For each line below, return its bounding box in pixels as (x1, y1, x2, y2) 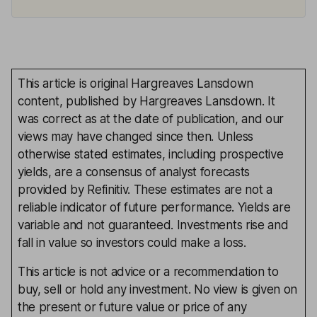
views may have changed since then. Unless (18, 129, 253, 144)
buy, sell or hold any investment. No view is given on (18, 282, 298, 296)
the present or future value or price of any (18, 300, 247, 314)
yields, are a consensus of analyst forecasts (18, 165, 250, 179)
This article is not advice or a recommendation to (18, 265, 279, 279)
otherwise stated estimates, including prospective (18, 147, 284, 161)
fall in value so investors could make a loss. (18, 236, 246, 250)
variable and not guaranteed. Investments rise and (18, 218, 289, 232)
